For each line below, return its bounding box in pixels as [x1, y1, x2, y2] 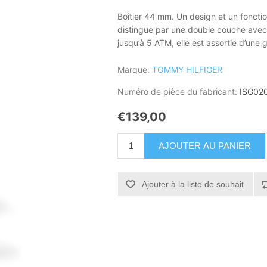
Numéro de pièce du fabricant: [117, 86, 238, 97]
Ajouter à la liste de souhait [142, 179, 244, 189]
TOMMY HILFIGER [152, 64, 223, 74]
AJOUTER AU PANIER [159, 140, 252, 151]
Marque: [117, 64, 150, 74]
